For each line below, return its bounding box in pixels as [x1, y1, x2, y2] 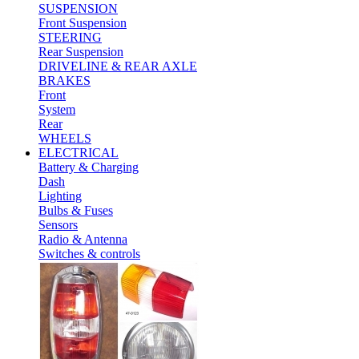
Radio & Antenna [38, 232, 127, 246]
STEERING [38, 30, 102, 44]
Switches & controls [38, 247, 140, 260]
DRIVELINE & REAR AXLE [38, 59, 197, 73]
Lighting [38, 189, 82, 203]
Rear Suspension [38, 45, 123, 58]
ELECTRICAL [38, 146, 119, 159]
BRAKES [38, 74, 91, 87]
